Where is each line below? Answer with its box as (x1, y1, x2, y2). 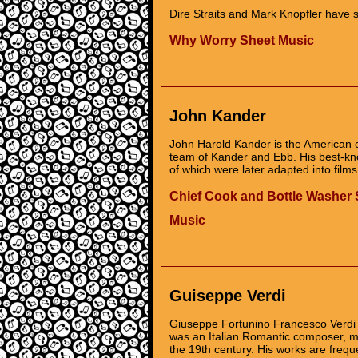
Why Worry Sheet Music (169, 34, 314, 47)
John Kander (169, 107, 266, 125)
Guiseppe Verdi (169, 287, 286, 304)
